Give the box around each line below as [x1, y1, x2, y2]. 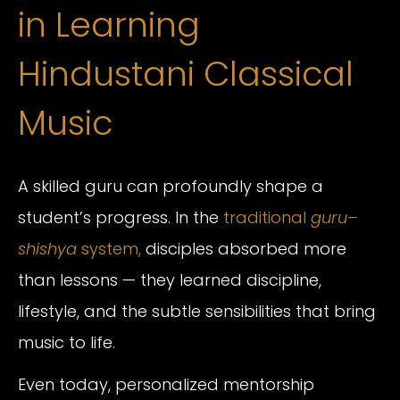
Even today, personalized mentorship [18, 372, 314, 396]
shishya [18, 237, 77, 260]
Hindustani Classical [18, 50, 354, 98]
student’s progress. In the [18, 205, 223, 229]
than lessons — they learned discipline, [18, 268, 321, 291]
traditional [223, 205, 311, 229]
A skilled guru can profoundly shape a [18, 174, 323, 197]
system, [77, 237, 141, 260]
